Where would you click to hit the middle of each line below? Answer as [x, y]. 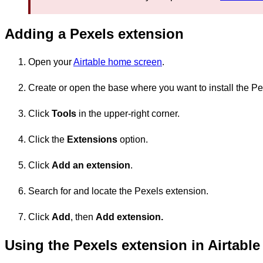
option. [133, 139]
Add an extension [91, 165]
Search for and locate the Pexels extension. [118, 191]
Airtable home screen [118, 62]
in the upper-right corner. [128, 113]
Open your [51, 62]
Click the [48, 139]
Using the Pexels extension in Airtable [132, 245]
